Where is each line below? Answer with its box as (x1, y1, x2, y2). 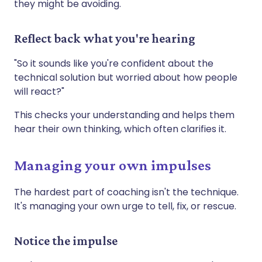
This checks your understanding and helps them (14, 108, 235, 122)
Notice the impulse (14, 233, 118, 248)
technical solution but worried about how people (14, 70, 237, 84)
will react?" (14, 84, 64, 98)
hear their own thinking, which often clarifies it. (14, 122, 226, 136)
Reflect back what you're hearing (14, 30, 195, 46)
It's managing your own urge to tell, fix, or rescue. (14, 199, 236, 213)
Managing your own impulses (14, 156, 211, 174)
